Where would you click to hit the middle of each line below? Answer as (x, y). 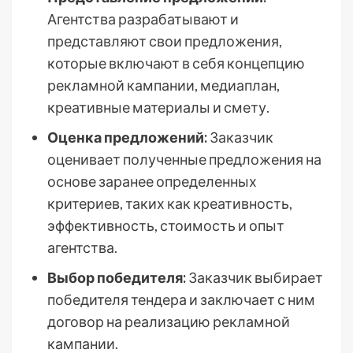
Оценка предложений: (127, 137)
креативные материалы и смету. (158, 108)
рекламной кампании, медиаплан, (163, 85)
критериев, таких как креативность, (170, 204)
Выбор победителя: (117, 278)
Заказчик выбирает (255, 278)
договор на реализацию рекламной (169, 322)
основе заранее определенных (152, 182)
